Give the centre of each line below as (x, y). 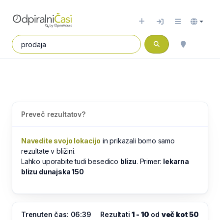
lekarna (176, 161)
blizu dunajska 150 (53, 172)
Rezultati (116, 214)
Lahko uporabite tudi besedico (71, 161)
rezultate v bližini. (48, 151)
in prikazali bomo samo (137, 141)
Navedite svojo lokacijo (61, 141)
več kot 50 (180, 214)
